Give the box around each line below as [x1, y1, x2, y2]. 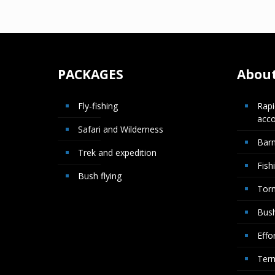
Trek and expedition [77, 147, 157, 159]
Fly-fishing [77, 100, 118, 112]
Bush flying [77, 170, 122, 182]
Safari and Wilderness [77, 123, 163, 136]
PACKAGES [57, 66, 123, 83]
